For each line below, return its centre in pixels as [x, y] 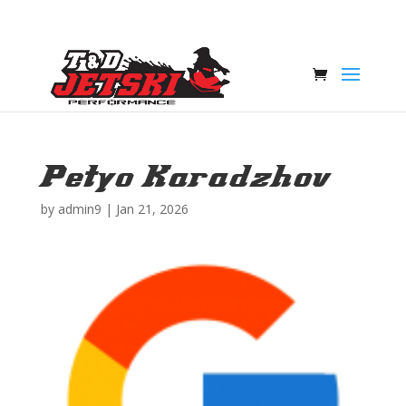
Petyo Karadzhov [184, 176]
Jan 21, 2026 [152, 209]
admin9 [79, 209]
